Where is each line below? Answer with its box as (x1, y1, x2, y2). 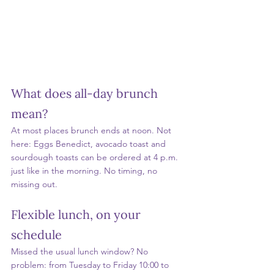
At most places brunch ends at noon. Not (11, 125, 174, 136)
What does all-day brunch (11, 86, 161, 102)
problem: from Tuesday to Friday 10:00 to (11, 259, 171, 271)
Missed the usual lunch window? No (11, 246, 150, 257)
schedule (11, 227, 62, 243)
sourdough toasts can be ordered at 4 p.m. (11, 152, 180, 163)
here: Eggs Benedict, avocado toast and (11, 138, 168, 150)
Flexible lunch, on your (11, 207, 144, 223)
